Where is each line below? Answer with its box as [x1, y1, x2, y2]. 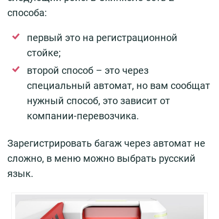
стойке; [27, 46, 61, 59]
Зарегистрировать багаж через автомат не [7, 137, 205, 149]
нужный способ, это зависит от [27, 94, 170, 107]
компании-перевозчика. [27, 109, 139, 122]
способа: [7, 6, 47, 19]
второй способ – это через [27, 64, 149, 76]
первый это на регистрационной [27, 31, 177, 44]
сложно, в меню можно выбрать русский [7, 152, 196, 164]
